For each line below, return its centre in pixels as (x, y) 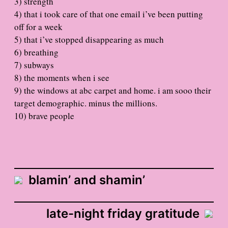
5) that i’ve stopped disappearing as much (89, 40)
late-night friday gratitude (123, 214)
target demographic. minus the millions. (86, 103)
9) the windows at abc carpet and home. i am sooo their (113, 91)
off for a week (38, 27)
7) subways (34, 65)
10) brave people (44, 116)
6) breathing (36, 52)
